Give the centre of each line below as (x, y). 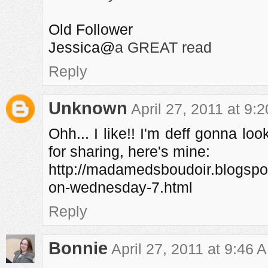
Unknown (88, 108)
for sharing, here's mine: (129, 151)
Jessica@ (82, 47)
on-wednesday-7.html (121, 187)
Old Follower (91, 29)
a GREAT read (163, 47)
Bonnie (78, 248)
